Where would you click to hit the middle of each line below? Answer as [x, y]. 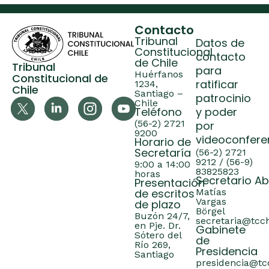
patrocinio [223, 100]
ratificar [217, 86]
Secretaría [163, 154]
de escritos [165, 195]
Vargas [211, 202]
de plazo [158, 206]
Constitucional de [60, 79]
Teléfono [158, 113]
